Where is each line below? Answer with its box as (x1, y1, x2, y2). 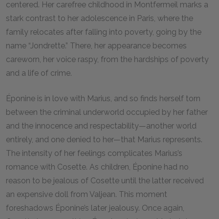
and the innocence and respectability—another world (6, 121, 197, 131)
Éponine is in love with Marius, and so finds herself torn (6, 94, 200, 103)
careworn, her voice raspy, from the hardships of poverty (6, 55, 209, 64)
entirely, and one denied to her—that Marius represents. (6, 135, 202, 144)
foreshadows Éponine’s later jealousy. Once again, (6, 203, 184, 213)
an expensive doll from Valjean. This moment (6, 190, 167, 199)
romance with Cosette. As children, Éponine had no (6, 162, 189, 172)
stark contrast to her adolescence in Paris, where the (6, 14, 193, 23)
